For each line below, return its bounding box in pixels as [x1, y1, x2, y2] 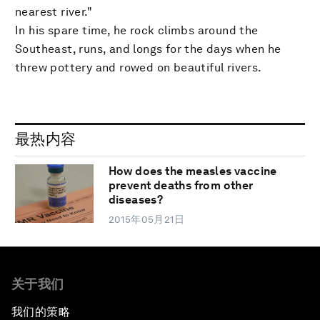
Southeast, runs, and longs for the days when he [15, 41, 281, 56]
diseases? [108, 193, 164, 207]
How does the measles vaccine [108, 164, 277, 179]
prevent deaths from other [108, 179, 254, 193]
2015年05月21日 [108, 214, 185, 226]
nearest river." [15, 4, 93, 19]
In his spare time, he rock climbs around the [15, 23, 259, 37]
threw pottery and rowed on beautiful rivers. [15, 60, 262, 74]
